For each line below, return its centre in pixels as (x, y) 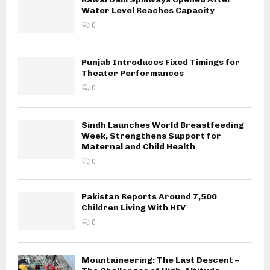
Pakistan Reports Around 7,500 (149, 197)
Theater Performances (133, 74)
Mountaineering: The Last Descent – (160, 260)
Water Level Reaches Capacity (148, 10)
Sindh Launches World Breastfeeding (163, 125)
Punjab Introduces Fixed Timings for (161, 63)
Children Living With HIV (133, 208)
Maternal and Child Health (138, 147)
